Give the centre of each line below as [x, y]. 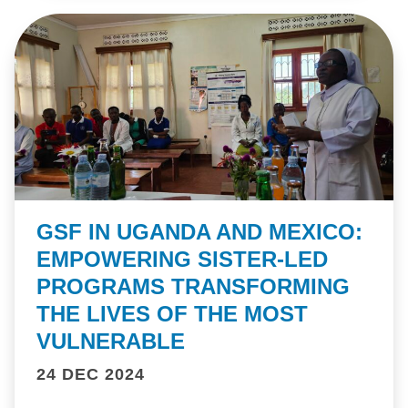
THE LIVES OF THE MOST [172, 314]
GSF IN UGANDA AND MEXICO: [199, 232]
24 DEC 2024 [91, 375]
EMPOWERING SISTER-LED [182, 260]
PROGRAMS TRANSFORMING [193, 287]
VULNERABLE [111, 342]
